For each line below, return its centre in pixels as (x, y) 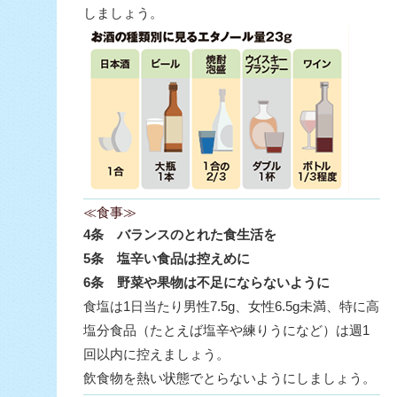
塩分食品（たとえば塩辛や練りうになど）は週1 (226, 330)
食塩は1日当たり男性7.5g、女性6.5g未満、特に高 (231, 306)
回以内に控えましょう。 (156, 354)
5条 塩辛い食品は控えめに (167, 258)
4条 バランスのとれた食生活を (180, 234)
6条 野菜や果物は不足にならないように (206, 282)
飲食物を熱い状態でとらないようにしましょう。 (230, 378)
